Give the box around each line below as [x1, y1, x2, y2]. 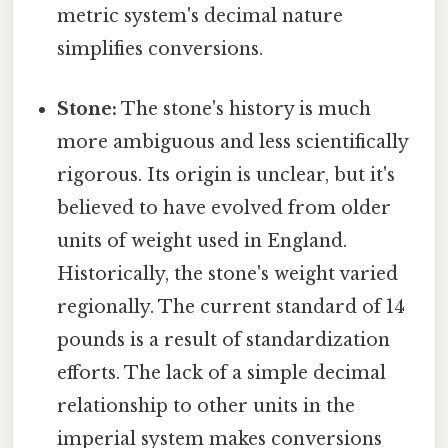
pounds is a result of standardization [57, 328, 391, 351]
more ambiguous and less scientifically [57, 130, 409, 153]
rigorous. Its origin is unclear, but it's [57, 163, 396, 186]
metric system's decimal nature [57, 5, 344, 28]
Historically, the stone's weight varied [57, 262, 399, 285]
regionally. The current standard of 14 [57, 295, 406, 318]
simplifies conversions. [57, 38, 264, 61]
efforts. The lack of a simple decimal [57, 361, 387, 384]
